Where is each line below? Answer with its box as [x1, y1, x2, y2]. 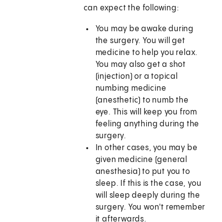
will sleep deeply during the [95, 191, 201, 200]
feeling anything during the [95, 120, 200, 129]
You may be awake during [95, 25, 194, 34]
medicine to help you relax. [95, 49, 198, 57]
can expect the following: [83, 4, 179, 13]
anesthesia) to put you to [95, 167, 190, 176]
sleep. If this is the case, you [95, 179, 202, 188]
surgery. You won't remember [95, 203, 206, 212]
